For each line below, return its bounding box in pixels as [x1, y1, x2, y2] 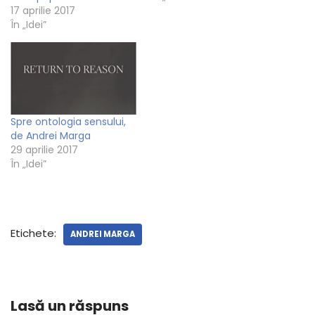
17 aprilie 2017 [11, 4, 75, 18]
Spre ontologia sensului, [11, 114, 126, 129]
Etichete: [11, 225, 56, 240]
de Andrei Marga [11, 128, 91, 143]
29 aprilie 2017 [11, 142, 78, 157]
